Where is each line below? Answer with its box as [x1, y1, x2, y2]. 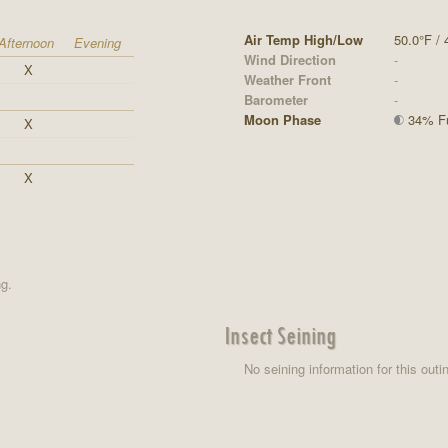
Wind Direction [243, 49, 336, 69]
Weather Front [243, 69, 331, 89]
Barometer [243, 89, 308, 109]
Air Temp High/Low [243, 29, 363, 49]
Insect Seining [223, 319, 336, 350]
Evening [74, 32, 121, 52]
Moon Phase [243, 109, 321, 129]
